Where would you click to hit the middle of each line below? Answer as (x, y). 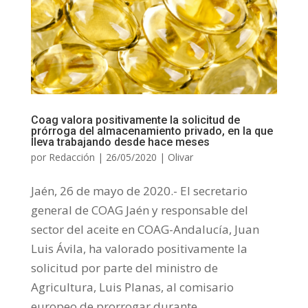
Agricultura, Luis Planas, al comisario (132, 287)
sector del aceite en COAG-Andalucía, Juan (145, 229)
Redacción (71, 157)
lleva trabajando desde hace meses (120, 142)
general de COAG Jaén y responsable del (139, 210)
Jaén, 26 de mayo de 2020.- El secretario (139, 190)
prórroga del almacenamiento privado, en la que (152, 131)
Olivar (180, 157)
